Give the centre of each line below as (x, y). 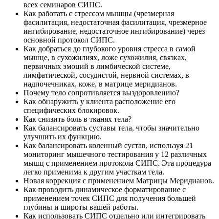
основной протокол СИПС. (69, 40)
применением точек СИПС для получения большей (110, 198)
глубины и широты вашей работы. (81, 207)
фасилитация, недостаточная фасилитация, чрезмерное (115, 22)
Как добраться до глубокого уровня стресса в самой (109, 48)
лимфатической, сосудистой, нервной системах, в (106, 75)
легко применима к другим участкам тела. (94, 172)
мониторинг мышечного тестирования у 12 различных (115, 154)
